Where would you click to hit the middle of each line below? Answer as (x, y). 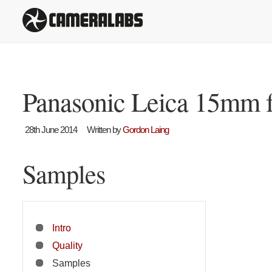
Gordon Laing (146, 130)
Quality (67, 245)
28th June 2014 (51, 130)
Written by (105, 130)
